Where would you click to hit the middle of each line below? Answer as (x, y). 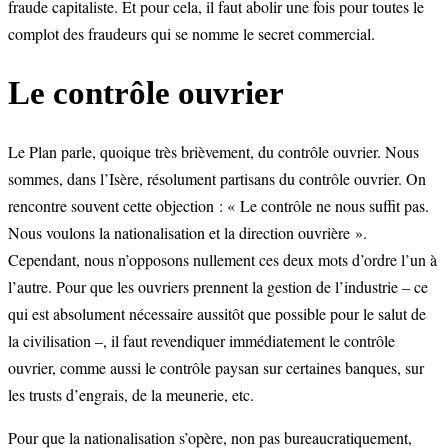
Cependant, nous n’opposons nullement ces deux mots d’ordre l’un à (222, 260)
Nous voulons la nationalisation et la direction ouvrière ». (187, 233)
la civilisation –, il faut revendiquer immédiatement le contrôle (201, 341)
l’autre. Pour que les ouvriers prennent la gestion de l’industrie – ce (218, 287)
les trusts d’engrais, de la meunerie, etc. (131, 395)
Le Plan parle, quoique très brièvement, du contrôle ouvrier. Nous (213, 152)
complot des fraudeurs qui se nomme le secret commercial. (191, 34)
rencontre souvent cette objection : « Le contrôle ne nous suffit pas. (218, 206)
